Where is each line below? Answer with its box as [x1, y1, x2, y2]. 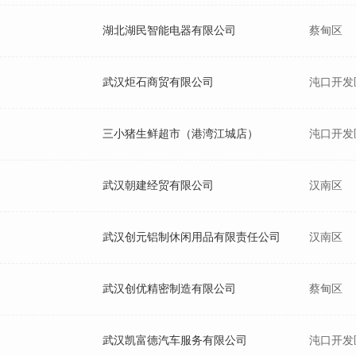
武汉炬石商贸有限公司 [103, 76, 214, 88]
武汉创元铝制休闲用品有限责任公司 [103, 231, 281, 243]
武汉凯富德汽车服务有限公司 [103, 335, 247, 346]
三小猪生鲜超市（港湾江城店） [103, 128, 258, 140]
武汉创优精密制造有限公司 [103, 283, 236, 295]
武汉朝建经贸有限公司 [103, 180, 214, 192]
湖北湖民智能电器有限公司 [103, 25, 236, 37]
